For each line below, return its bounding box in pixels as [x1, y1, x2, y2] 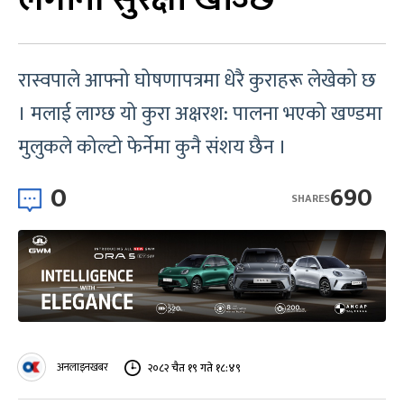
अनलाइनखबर [57, 358, 108, 376]
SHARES [291, 188, 330, 207]
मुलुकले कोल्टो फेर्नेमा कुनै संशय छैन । [18, 131, 287, 164]
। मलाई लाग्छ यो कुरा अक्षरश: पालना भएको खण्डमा [18, 97, 382, 131]
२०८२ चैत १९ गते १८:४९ [148, 358, 241, 377]
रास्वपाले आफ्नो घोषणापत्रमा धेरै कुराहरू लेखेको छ [18, 64, 376, 97]
